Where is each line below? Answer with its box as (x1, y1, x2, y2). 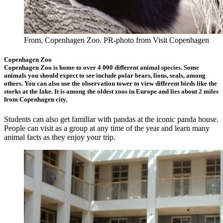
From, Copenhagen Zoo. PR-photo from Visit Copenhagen (24, 36, 209, 45)
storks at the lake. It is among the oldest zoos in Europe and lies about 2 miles (4, 88, 219, 96)
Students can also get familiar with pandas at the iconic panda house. (4, 114, 219, 123)
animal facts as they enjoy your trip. (4, 132, 115, 141)
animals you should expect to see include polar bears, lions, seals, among (4, 72, 206, 80)
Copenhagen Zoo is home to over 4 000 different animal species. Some (4, 64, 199, 72)
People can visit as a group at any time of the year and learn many (4, 123, 210, 132)
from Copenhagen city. (4, 96, 67, 104)
